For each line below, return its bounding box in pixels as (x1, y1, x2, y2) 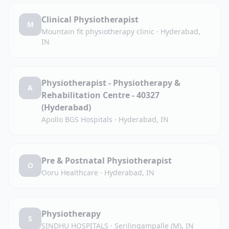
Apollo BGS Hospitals (41, 114, 112, 124)
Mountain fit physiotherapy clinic (41, 27, 154, 36)
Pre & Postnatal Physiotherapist (41, 155, 172, 166)
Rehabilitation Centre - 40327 (41, 89, 159, 101)
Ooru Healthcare (41, 168, 98, 177)
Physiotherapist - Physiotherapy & (41, 77, 180, 88)
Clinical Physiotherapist (41, 14, 139, 25)
